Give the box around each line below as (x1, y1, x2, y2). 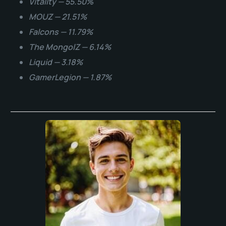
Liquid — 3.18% (28, 56, 83, 68)
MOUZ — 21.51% (28, 11, 87, 22)
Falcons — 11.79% (28, 26, 93, 37)
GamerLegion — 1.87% (28, 71, 111, 83)
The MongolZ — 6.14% (28, 41, 111, 52)
